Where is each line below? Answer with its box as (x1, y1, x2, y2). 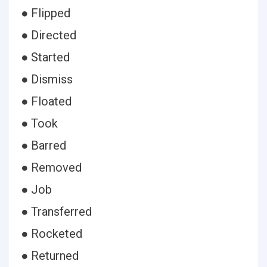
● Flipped (21, 6, 70, 20)
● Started (21, 50, 70, 64)
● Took (21, 116, 58, 131)
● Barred (21, 138, 66, 153)
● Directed (21, 28, 76, 42)
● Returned (21, 249, 79, 263)
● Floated (21, 94, 72, 108)
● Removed (21, 160, 82, 175)
